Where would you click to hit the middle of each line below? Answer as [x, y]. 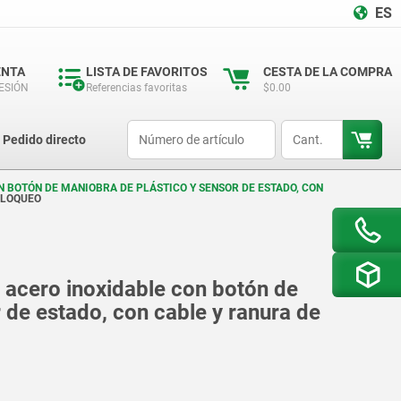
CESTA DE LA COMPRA [328, 72]
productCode [158, 128]
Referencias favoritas [137, 88]
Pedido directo [44, 140]
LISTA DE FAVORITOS [147, 72]
